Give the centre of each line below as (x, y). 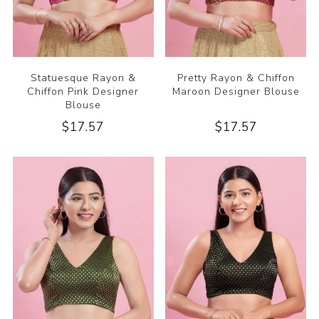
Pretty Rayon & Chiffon (236, 78)
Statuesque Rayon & (83, 78)
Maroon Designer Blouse (236, 91)
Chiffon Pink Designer (83, 91)
